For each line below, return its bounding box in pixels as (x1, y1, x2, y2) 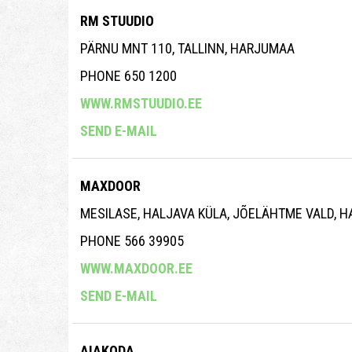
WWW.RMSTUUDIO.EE (80, 95, 202, 112)
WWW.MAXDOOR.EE (80, 260, 192, 277)
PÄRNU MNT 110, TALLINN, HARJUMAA (80, 40, 295, 57)
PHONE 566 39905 (80, 233, 184, 250)
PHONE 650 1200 (80, 68, 177, 85)
